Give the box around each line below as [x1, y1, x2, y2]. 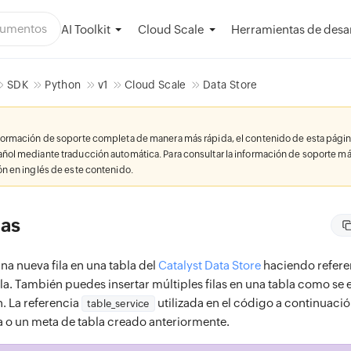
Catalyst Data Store [158, 259, 261, 272]
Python [45, 78, 81, 91]
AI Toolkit [61, 22, 110, 36]
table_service [87, 298, 150, 309]
